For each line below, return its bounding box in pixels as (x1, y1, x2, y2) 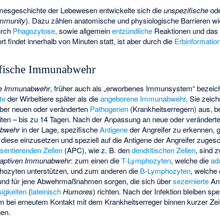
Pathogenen (90, 104, 129, 114)
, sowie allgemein (55, 25, 112, 36)
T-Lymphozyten (121, 155, 171, 166)
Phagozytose (13, 25, 55, 36)
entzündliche (112, 25, 153, 36)
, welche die (171, 155, 211, 166)
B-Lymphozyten (140, 165, 191, 176)
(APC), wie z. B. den (62, 145, 132, 156)
